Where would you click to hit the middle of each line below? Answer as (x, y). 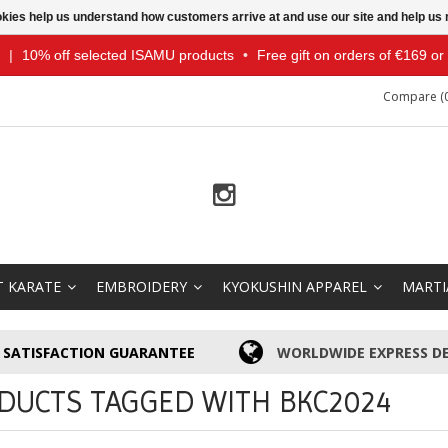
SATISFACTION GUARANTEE (99, 352)
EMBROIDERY (141, 286)
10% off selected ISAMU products (127, 55)
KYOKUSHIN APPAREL (294, 286)
